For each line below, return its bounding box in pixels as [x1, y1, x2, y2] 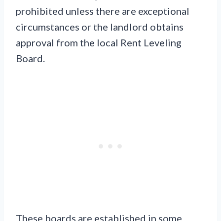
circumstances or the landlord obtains [16, 21, 184, 33]
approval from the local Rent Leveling [16, 37, 182, 48]
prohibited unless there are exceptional [16, 5, 189, 17]
